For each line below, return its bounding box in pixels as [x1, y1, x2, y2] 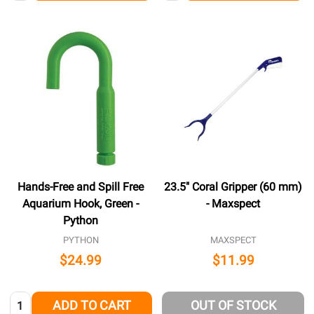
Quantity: [9, 293, 55, 307]
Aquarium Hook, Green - [22, 196, 139, 210]
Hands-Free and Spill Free [18, 179, 144, 193]
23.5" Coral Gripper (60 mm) [164, 179, 303, 193]
